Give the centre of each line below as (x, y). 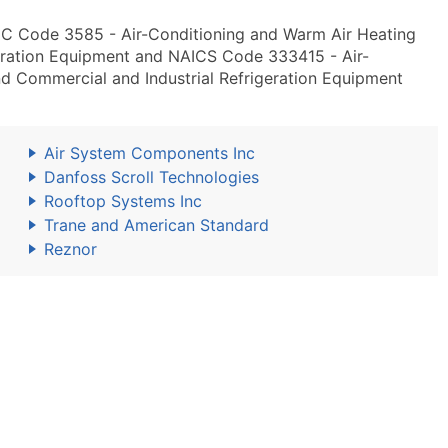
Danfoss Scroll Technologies (151, 177)
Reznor (70, 249)
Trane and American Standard (156, 225)
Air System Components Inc (149, 153)
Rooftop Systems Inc (123, 201)
